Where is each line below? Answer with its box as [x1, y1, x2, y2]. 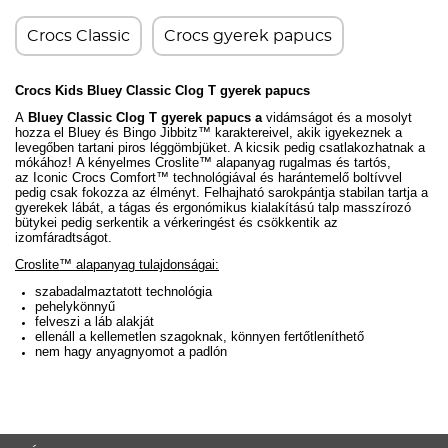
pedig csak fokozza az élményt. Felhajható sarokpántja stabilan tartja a [15, 185, 428, 200]
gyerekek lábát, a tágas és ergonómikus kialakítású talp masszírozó [15, 200, 411, 215]
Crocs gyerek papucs [164, 28, 332, 44]
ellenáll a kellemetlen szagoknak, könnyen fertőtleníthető [35, 329, 364, 344]
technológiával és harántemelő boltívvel [169, 170, 402, 185]
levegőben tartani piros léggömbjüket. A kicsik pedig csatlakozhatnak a [15, 140, 425, 155]
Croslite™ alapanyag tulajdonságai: [15, 257, 219, 272]
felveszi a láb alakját [35, 314, 154, 329]
